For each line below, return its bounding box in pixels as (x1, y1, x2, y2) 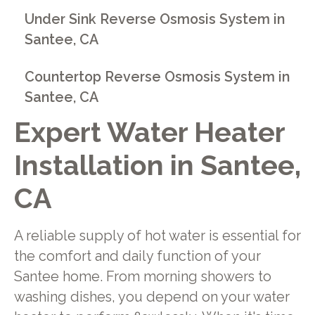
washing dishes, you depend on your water (13, 289, 290, 306)
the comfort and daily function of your (13, 248, 261, 265)
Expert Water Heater (13, 115, 285, 148)
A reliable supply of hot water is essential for (13, 228, 301, 245)
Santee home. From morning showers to (13, 269, 271, 285)
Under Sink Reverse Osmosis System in (25, 11, 285, 28)
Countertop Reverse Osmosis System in (25, 68, 290, 85)
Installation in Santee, (13, 148, 301, 181)
